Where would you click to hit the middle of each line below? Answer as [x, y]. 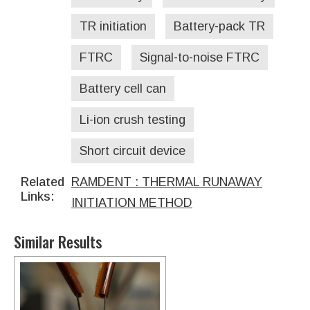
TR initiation [113, 27]
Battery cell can [123, 89]
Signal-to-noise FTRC [200, 58]
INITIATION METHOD [132, 203]
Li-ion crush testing [133, 120]
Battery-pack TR [219, 27]
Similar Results [58, 242]
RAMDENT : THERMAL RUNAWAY [167, 182]
